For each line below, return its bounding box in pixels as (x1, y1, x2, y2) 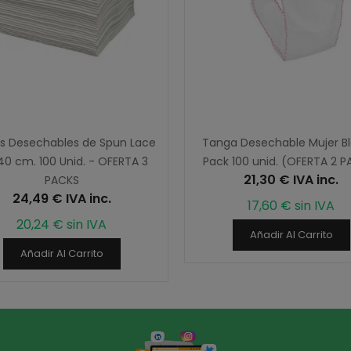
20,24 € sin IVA (16, 215, 107, 233)
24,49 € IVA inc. (12, 189, 111, 208)
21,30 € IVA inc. (244, 170, 338, 189)
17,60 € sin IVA (248, 196, 335, 215)
